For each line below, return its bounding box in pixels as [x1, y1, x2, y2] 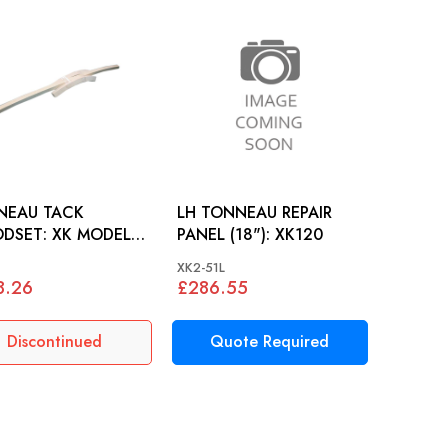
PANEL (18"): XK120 [275, 222, 324, 246]
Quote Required [210, 330, 330, 354]
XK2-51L [177, 257, 226, 277]
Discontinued [6, 330, 102, 354]
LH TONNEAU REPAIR [177, 200, 333, 224]
